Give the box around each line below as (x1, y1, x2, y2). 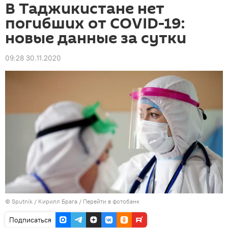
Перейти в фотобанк (83, 197, 139, 206)
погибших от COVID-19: (5, 13, 185, 35)
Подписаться (9, 215, 51, 225)
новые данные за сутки (5, 27, 186, 49)
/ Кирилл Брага (34, 197, 77, 206)
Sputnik (12, 197, 34, 206)
